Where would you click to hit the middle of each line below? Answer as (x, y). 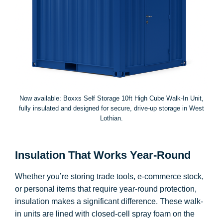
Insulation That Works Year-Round (103, 155)
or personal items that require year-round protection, (106, 189)
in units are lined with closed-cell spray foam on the (105, 214)
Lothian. (111, 118)
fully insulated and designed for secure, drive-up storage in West (111, 108)
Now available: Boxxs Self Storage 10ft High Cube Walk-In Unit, (111, 98)
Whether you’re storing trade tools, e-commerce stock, (109, 176)
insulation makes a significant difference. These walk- (109, 201)
